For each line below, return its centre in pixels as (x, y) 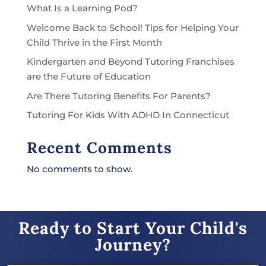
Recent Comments (99, 148)
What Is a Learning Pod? (82, 8)
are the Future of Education (88, 77)
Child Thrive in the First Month (94, 42)
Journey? (133, 245)
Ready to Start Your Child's (133, 228)
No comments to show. (79, 169)
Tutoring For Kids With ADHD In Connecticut (128, 115)
